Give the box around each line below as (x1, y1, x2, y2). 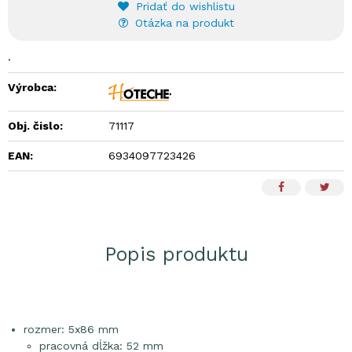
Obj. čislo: (8, 119, 63, 132)
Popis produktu (104, 243, 248, 266)
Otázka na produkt (130, 16, 234, 29)
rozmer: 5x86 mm (24, 323, 119, 335)
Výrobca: (8, 81, 57, 93)
